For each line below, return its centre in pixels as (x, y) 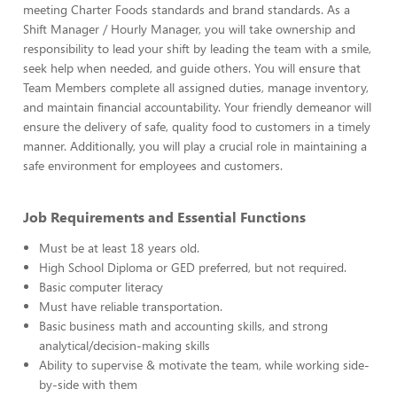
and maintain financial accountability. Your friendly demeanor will (197, 107)
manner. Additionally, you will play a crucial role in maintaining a (195, 146)
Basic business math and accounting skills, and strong (183, 326)
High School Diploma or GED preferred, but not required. (193, 267)
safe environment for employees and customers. (153, 165)
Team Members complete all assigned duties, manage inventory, (196, 87)
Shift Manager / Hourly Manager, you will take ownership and (189, 29)
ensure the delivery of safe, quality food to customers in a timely (197, 126)
